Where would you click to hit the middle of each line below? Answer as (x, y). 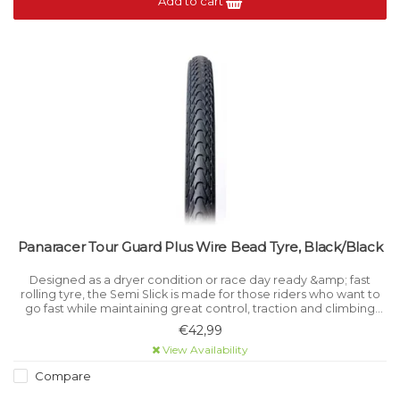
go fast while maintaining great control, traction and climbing (200, 309)
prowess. (200, 323)
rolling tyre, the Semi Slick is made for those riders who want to (200, 295)
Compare (62, 375)
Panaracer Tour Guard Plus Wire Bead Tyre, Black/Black (200, 247)
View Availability (204, 349)
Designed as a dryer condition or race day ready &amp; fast (200, 280)
